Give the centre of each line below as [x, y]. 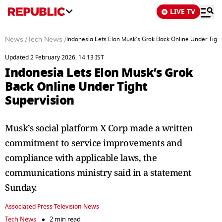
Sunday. [21, 187]
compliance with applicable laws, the [81, 158]
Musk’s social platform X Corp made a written [99, 128]
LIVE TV [183, 12]
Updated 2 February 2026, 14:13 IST [55, 57]
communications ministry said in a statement [98, 172]
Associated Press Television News [52, 207]
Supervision [40, 100]
